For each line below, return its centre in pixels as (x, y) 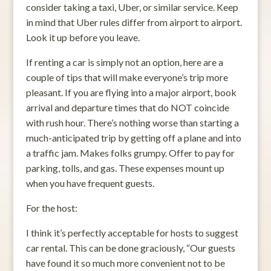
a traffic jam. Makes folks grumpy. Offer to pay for (130, 152)
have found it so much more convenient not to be (125, 263)
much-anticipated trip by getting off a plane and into (133, 137)
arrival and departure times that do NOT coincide (127, 107)
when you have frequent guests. (90, 183)
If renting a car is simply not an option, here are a (124, 62)
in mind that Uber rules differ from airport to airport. (134, 22)
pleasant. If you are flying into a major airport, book (131, 92)
